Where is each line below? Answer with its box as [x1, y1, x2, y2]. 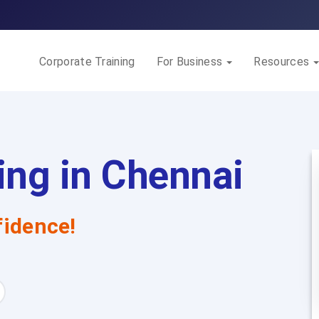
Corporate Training [39, 55, 135, 68]
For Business [156, 55, 226, 68]
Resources [253, 55, 313, 68]
